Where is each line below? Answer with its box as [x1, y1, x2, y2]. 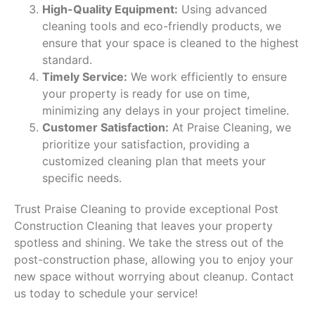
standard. [42, 52, 92, 67]
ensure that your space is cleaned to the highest [42, 35, 299, 50]
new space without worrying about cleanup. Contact [14, 269, 294, 283]
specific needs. [42, 170, 122, 185]
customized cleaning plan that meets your [42, 153, 266, 168]
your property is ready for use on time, [42, 86, 250, 101]
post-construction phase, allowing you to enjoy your [14, 252, 293, 266]
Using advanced [178, 1, 267, 16]
